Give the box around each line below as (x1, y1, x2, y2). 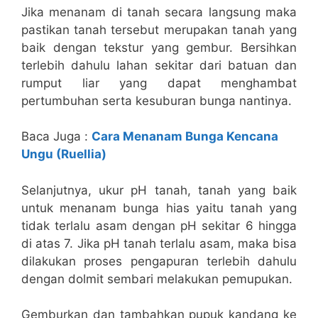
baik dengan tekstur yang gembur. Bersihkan (21, 40, 297, 55)
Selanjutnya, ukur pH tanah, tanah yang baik (21, 182, 297, 197)
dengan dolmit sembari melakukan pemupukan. (21, 271, 292, 286)
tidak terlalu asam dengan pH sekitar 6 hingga (21, 218, 297, 233)
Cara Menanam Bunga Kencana (92, 129, 278, 144)
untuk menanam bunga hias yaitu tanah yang (21, 200, 297, 215)
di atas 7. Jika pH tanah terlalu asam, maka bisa (21, 236, 297, 251)
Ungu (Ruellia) (21, 147, 106, 162)
